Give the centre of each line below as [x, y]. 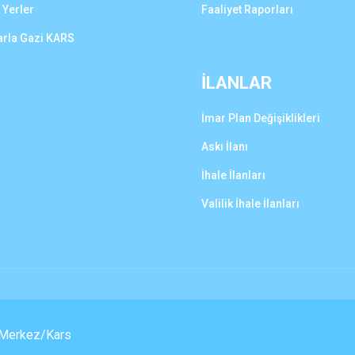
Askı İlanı [225, 147]
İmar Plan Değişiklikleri [261, 118]
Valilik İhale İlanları [250, 204]
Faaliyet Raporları [247, 10]
